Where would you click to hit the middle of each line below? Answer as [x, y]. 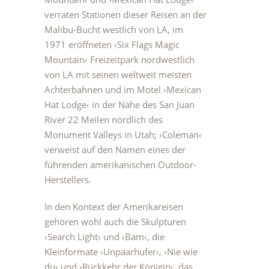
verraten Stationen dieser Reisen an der [125, 14]
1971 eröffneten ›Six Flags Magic [112, 44]
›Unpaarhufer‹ [130, 252]
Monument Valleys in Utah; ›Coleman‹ [123, 134]
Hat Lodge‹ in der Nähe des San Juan [119, 104]
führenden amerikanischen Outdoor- [120, 165]
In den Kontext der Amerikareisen [114, 207]
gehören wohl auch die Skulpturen [115, 222]
